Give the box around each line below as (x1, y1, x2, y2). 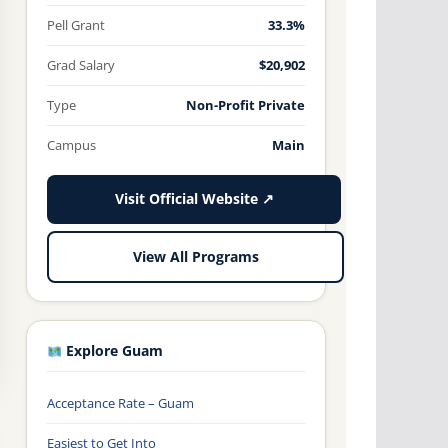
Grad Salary (47, 56, 115, 75)
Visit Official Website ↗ (114, 190, 274, 209)
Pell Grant (47, 16, 105, 35)
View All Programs (132, 247, 259, 266)
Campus (47, 136, 96, 155)
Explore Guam (62, 342, 164, 361)
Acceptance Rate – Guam (47, 394, 194, 413)
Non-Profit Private (186, 96, 305, 115)
